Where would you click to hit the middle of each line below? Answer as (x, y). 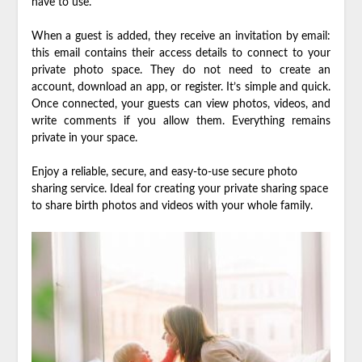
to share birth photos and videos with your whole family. (172, 206)
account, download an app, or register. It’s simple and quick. (181, 87)
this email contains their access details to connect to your (181, 53)
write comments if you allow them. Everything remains (181, 121)
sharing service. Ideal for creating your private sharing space (179, 189)
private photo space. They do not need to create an (181, 70)
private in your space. (84, 138)
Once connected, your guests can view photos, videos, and (181, 104)
